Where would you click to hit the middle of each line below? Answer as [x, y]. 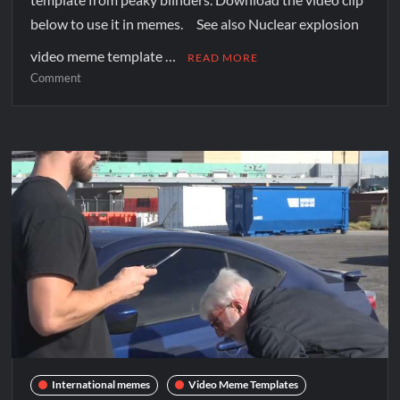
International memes [101, 385]
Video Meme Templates [244, 385]
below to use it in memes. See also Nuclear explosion [195, 24]
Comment [56, 78]
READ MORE [223, 58]
